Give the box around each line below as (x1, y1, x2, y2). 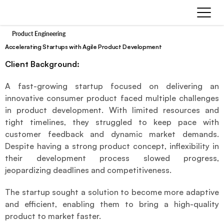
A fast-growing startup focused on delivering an (5, 81, 219, 91)
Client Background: (5, 59, 79, 69)
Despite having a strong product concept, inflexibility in (5, 141, 219, 151)
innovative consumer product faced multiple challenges (5, 93, 219, 103)
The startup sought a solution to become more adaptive (5, 187, 219, 197)
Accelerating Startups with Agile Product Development (5, 42, 162, 50)
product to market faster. (5, 211, 101, 221)
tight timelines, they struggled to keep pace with (5, 117, 219, 127)
